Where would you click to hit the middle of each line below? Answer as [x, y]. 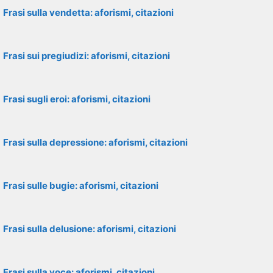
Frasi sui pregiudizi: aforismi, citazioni [87, 56]
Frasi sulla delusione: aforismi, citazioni [90, 229]
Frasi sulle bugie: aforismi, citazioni [81, 186]
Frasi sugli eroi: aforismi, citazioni [77, 99]
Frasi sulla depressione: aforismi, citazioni [95, 142]
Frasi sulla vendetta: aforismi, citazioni [88, 12]
